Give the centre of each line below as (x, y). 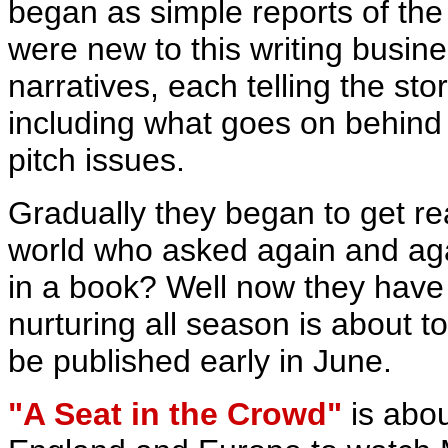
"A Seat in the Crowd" (175, 414)
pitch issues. (96, 160)
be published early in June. (200, 361)
